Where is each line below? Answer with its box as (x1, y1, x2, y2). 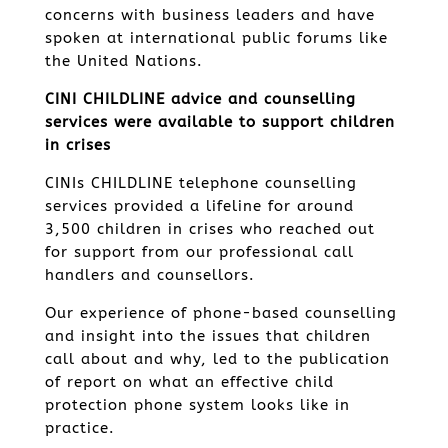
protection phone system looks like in (44, 396, 350, 414)
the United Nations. (44, 52, 203, 70)
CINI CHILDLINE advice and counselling (44, 90, 356, 108)
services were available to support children (44, 113, 395, 131)
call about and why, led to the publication (44, 350, 390, 368)
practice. (44, 419, 115, 437)
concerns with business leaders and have (44, 6, 375, 24)
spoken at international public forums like (44, 29, 388, 47)
